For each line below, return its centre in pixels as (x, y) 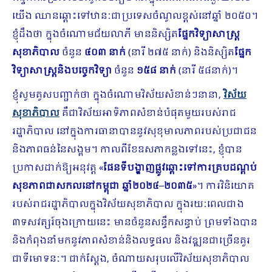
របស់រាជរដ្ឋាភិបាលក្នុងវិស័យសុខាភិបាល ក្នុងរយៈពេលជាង (128, 205)
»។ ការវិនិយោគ (223, 186)
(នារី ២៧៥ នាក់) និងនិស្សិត (180, 53)
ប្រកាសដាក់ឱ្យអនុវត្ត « (58, 168)
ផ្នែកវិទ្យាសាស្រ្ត (209, 35)
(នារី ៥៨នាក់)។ (207, 71)
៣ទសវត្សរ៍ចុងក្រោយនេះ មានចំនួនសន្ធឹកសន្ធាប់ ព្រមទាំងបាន (135, 223)
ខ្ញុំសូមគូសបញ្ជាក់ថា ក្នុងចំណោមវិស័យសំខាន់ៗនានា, (118, 95)
